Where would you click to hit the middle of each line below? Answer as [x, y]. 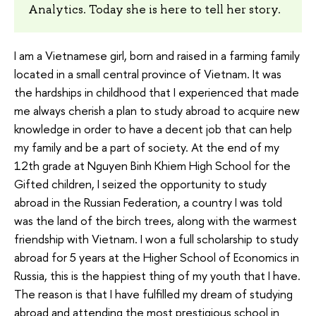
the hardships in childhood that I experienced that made [157, 92]
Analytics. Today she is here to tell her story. [154, 10]
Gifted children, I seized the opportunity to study [140, 184]
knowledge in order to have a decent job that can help [153, 129]
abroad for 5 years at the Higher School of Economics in [157, 257]
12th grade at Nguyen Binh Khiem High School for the [152, 166]
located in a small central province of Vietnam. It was [148, 74]
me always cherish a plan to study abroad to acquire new [157, 111]
